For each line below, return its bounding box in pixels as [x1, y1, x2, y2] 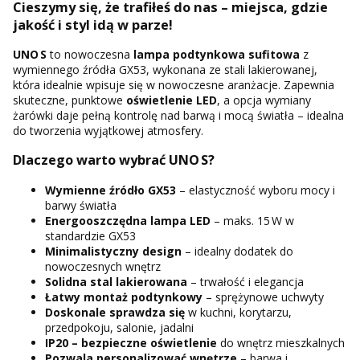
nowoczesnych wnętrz [45, 258, 161, 274]
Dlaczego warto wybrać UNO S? [13, 151, 215, 170]
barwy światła [45, 197, 117, 213]
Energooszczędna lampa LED [45, 212, 211, 228]
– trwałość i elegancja [187, 273, 304, 289]
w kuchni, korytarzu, [185, 304, 292, 320]
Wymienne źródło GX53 [45, 182, 176, 198]
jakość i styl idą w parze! [13, 15, 173, 34]
